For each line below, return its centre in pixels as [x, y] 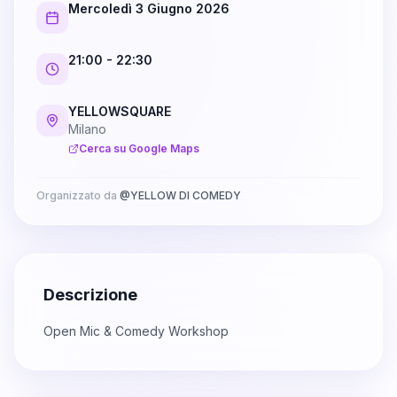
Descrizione [90, 295]
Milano [87, 129]
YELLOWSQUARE [120, 112]
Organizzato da [78, 196]
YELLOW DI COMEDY [186, 196]
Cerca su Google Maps [139, 149]
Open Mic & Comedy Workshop [136, 331]
